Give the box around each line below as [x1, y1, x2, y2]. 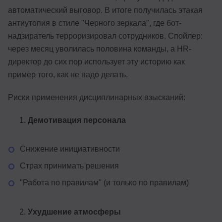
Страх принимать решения [20, 161, 119, 170]
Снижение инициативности [20, 144, 120, 153]
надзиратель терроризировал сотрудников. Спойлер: [8, 31, 203, 40]
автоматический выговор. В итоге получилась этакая [8, 5, 203, 14]
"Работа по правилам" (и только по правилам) [20, 178, 189, 187]
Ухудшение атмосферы [28, 207, 121, 216]
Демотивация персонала [28, 115, 126, 124]
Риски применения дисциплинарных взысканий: [8, 93, 185, 102]
